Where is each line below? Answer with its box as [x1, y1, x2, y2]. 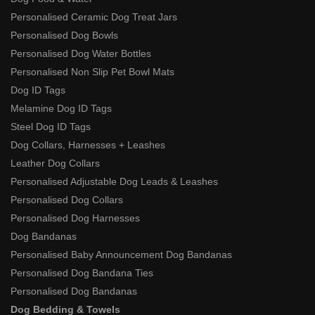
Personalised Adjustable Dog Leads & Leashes [11, 176, 218, 188]
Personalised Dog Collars [11, 194, 123, 206]
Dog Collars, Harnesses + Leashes [11, 139, 165, 151]
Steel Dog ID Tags [11, 121, 91, 133]
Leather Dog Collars [11, 157, 100, 169]
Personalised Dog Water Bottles [11, 48, 151, 60]
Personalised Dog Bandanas [11, 285, 137, 297]
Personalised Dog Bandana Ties [11, 267, 153, 279]
